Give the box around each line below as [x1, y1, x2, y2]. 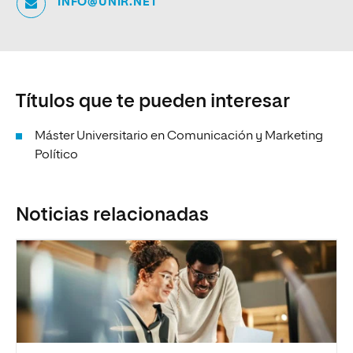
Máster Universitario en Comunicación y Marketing [35, 130, 323, 143]
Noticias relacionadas [16, 206, 209, 225]
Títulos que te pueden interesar [16, 92, 290, 111]
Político [35, 149, 78, 162]
